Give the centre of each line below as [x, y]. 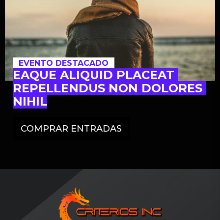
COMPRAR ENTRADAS [71, 129]
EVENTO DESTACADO [64, 63]
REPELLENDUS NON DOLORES [108, 88]
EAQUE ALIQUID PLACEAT [94, 75]
